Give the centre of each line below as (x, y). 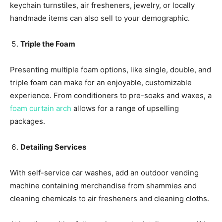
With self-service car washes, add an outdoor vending (104, 172)
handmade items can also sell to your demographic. (100, 18)
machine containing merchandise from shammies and (103, 185)
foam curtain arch (41, 108)
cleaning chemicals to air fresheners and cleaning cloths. (110, 198)
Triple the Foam (48, 44)
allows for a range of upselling (125, 108)
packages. (28, 121)
